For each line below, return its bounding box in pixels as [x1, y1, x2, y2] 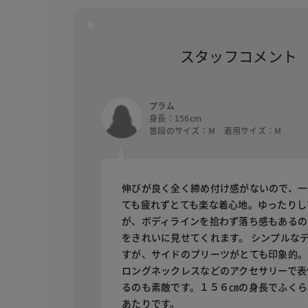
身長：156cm [149, 111, 202, 124]
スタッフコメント [179, 45, 298, 66]
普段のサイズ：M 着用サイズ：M [149, 124, 282, 136]
